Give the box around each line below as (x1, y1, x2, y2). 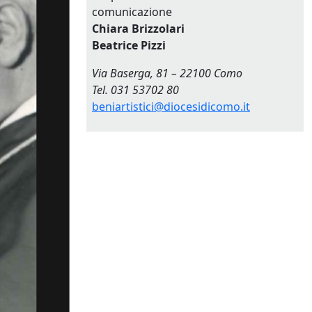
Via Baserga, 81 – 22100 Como (92, 65, 242, 81)
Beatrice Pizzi (92, 37, 166, 53)
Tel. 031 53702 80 (92, 81, 179, 97)
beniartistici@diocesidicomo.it (92, 98, 250, 114)
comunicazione (92, 3, 172, 19)
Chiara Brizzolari (92, 20, 185, 36)
